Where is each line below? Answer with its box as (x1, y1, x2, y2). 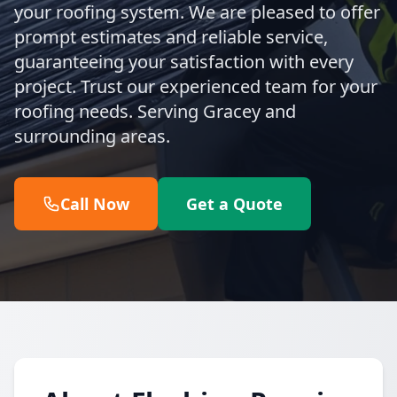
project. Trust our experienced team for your (14, 74, 378, 98)
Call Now (60, 193, 129, 214)
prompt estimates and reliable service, (14, 25, 328, 49)
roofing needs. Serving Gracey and (14, 99, 296, 123)
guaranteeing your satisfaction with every (14, 50, 354, 74)
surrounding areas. (14, 124, 170, 148)
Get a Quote (186, 193, 283, 214)
